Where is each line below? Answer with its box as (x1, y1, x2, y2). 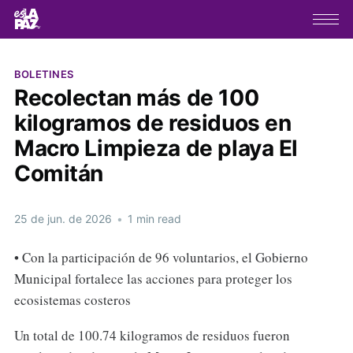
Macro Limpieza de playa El (13, 134, 299, 162)
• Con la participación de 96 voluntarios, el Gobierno (13, 247, 308, 266)
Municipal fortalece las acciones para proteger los (13, 269, 292, 288)
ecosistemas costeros (13, 290, 131, 309)
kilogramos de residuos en (13, 109, 292, 136)
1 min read (124, 211, 181, 225)
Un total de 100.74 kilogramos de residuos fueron (13, 325, 290, 344)
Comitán (13, 159, 103, 187)
